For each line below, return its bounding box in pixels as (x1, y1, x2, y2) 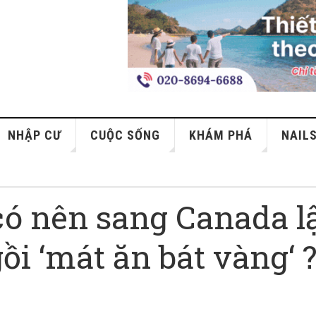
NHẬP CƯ (8, 128, 62, 142)
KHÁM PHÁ (189, 128, 253, 142)
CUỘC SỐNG (90, 128, 161, 142)
